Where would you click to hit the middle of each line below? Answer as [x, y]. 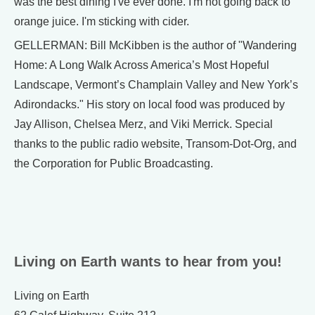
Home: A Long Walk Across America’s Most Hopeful [142, 65]
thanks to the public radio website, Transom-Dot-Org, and [155, 144]
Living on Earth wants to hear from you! [148, 262]
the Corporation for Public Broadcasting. [114, 163]
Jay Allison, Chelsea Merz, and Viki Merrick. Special [143, 124]
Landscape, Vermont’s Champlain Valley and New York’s [156, 85]
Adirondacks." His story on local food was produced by [149, 104]
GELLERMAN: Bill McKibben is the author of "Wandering [155, 45]
